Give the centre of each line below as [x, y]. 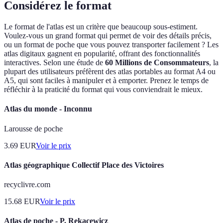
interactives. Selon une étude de [55, 63]
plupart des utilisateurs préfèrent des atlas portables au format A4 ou [110, 72]
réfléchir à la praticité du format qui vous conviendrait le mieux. [103, 90]
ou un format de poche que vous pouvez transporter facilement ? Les [111, 45]
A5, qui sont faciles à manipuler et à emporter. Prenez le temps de [106, 81]
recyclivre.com [27, 185]
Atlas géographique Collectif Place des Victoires [84, 165]
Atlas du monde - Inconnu [48, 109]
